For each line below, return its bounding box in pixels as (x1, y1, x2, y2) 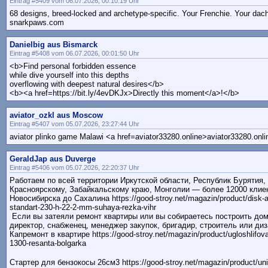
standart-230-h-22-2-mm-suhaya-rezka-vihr (10, 203, 156, 212)
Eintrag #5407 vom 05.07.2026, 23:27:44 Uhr (10, 120, 139, 128)
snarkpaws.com (10, 18, 64, 28)
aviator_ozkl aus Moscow (10, 111, 103, 120)
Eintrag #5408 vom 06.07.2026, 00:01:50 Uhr (10, 50, 139, 57)
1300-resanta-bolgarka (10, 239, 86, 248)
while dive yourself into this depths (10, 71, 129, 80)
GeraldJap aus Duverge (10, 154, 96, 164)
